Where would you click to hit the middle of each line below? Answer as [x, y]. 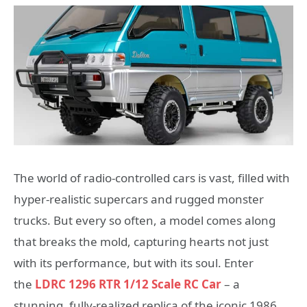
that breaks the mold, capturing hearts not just [141, 242]
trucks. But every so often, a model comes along [145, 220]
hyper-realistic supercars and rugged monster [139, 199]
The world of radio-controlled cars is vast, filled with [152, 178]
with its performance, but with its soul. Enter [134, 263]
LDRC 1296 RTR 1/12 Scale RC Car [128, 284]
